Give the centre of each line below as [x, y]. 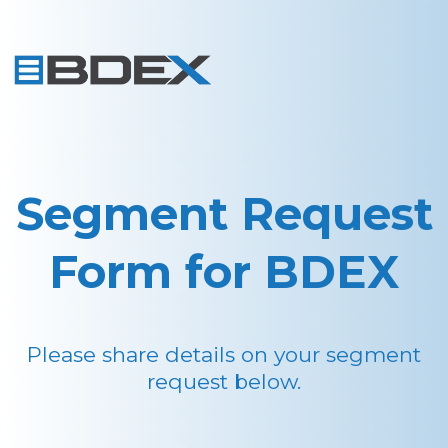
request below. [224, 381]
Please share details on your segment [224, 354]
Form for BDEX [224, 271]
